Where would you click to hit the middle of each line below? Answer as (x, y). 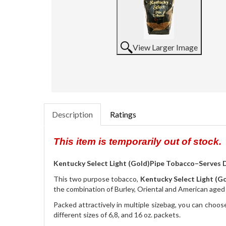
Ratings (123, 114)
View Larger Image (165, 47)
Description (72, 114)
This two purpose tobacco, (97, 179)
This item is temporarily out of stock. (137, 142)
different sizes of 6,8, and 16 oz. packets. (117, 215)
